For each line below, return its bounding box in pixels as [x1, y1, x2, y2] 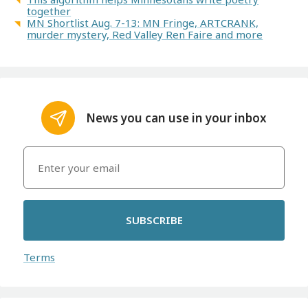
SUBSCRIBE [125, 213, 183, 228]
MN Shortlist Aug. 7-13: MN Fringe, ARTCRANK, [27, 15, 259, 30]
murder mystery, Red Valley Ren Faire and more [27, 27, 263, 41]
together [27, 3, 71, 18]
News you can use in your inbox [86, 110, 267, 126]
